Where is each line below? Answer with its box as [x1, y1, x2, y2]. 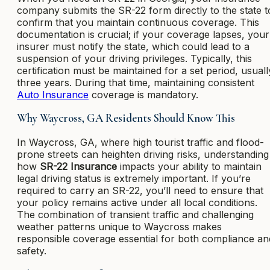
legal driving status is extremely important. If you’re [17, 172, 251, 185]
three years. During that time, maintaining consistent [17, 76, 254, 89]
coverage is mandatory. [89, 88, 198, 101]
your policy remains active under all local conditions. [17, 196, 257, 209]
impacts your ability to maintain [117, 160, 262, 173]
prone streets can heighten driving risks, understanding [17, 148, 269, 161]
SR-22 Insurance [40, 160, 117, 173]
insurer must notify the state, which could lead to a [17, 40, 250, 52]
